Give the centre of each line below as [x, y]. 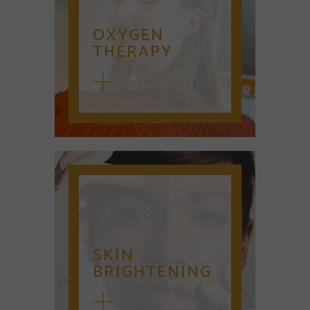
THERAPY [133, 52]
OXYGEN [128, 36]
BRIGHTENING [152, 272]
